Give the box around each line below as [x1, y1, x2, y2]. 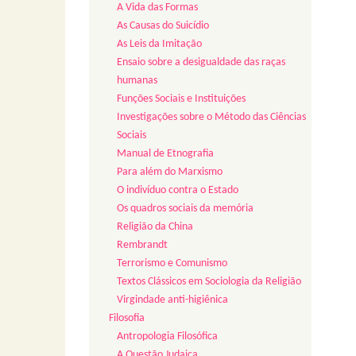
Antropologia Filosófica [117, 331, 218, 343]
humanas [117, 75, 157, 87]
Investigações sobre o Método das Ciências [117, 111, 306, 124]
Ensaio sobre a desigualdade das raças [117, 56, 285, 69]
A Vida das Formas [117, 2, 198, 14]
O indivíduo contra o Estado [117, 184, 238, 197]
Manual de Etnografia [117, 148, 214, 161]
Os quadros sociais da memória [117, 203, 253, 215]
